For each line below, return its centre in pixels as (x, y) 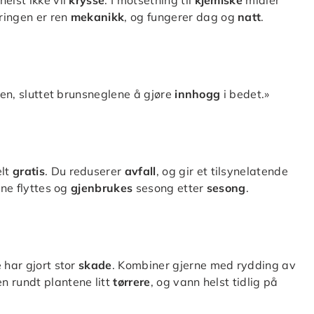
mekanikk (97, 16)
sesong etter (170, 187)
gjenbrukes (102, 187)
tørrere (132, 281)
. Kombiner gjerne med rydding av (204, 265)
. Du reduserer (84, 171)
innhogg (198, 94)
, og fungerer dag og (181, 16)
